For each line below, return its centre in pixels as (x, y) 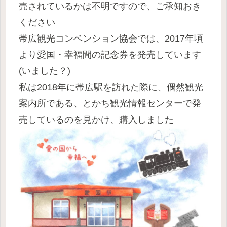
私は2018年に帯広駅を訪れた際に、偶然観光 (111, 87)
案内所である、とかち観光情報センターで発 (110, 103)
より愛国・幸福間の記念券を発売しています (110, 54)
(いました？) (45, 71)
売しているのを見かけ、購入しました (96, 119)
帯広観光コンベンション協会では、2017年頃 (111, 38)
